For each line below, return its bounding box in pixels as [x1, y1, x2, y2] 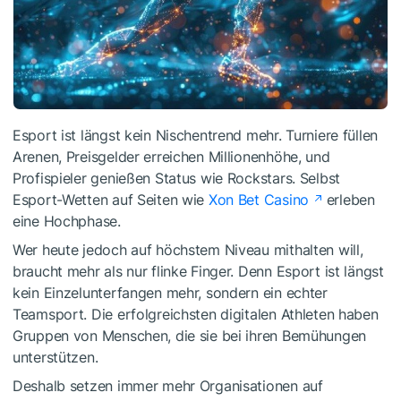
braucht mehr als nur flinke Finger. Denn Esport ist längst [13, 261, 384, 280]
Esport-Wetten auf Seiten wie [13, 190, 205, 209]
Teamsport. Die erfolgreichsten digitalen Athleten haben [13, 304, 379, 323]
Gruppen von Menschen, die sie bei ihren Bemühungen [13, 326, 367, 345]
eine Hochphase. [13, 211, 121, 230]
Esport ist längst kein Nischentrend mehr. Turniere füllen [13, 125, 379, 144]
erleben [321, 190, 375, 209]
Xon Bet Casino [204, 190, 309, 209]
